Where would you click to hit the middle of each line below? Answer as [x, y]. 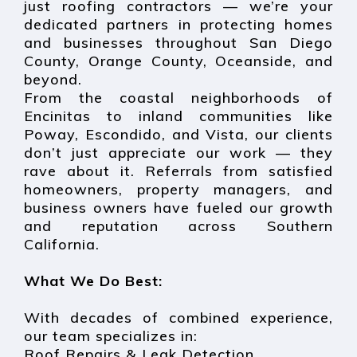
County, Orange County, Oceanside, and [178, 61]
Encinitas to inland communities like [178, 116]
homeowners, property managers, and [178, 189]
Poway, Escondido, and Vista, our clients [178, 134]
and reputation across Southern [178, 226]
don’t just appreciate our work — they [178, 152]
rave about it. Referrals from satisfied [178, 171]
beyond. [53, 79]
